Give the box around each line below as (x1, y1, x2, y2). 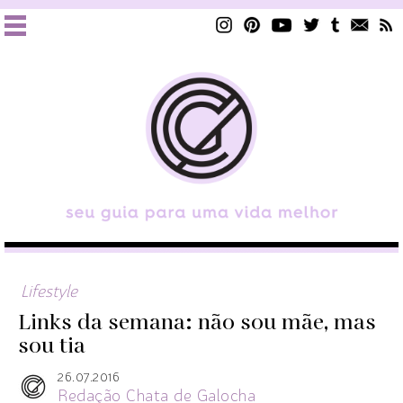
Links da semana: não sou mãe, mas (18, 307, 376, 338)
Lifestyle (21, 283, 77, 300)
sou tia (18, 330, 85, 362)
